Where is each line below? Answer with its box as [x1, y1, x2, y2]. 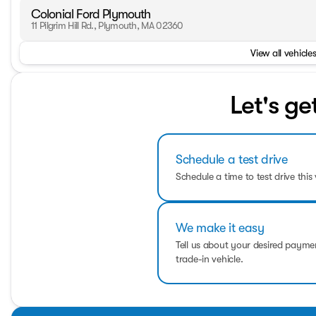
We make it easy [176, 221, 265, 235]
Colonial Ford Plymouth [31, 7, 151, 21]
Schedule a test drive [176, 152, 288, 166]
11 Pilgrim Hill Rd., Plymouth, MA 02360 [31, 20, 183, 31]
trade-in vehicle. [176, 253, 243, 265]
